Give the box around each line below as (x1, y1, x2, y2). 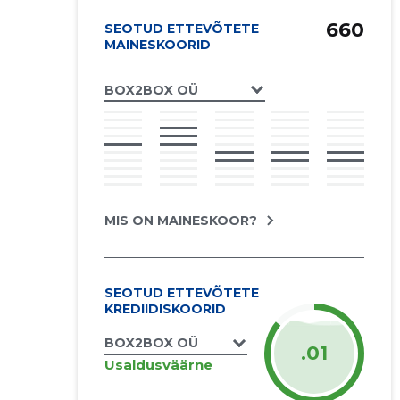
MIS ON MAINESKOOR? (104, 212, 257, 229)
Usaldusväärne (104, 355, 212, 373)
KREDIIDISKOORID (104, 301, 226, 317)
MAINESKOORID (104, 37, 211, 53)
